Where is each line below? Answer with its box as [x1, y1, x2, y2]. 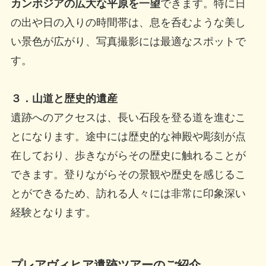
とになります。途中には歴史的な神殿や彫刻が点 [10, 130, 246, 142]
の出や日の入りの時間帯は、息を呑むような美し [10, 16, 246, 28]
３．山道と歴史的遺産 [10, 92, 118, 104]
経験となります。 [10, 206, 96, 218]
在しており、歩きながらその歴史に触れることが [10, 149, 246, 161]
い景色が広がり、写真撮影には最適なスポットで [10, 35, 246, 47]
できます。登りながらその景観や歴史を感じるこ [10, 168, 246, 180]
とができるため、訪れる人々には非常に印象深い [10, 187, 246, 199]
